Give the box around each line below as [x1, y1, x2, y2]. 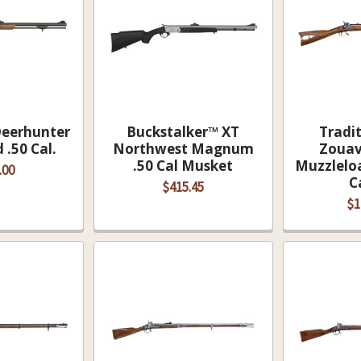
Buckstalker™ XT [127, 122, 240, 141]
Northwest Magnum [112, 139, 254, 158]
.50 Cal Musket [133, 156, 234, 175]
